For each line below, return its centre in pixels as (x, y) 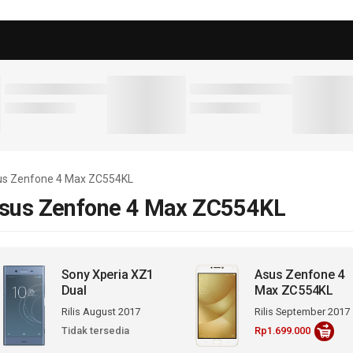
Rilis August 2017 (100, 311)
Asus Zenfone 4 (299, 274)
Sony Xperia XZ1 (108, 274)
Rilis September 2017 (302, 311)
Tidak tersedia (95, 330)
